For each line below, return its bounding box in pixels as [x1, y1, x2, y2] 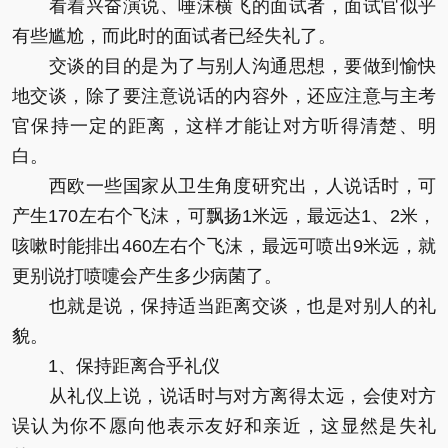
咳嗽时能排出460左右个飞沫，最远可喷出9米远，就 [12, 235, 436, 256]
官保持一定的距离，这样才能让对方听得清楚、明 [12, 115, 436, 136]
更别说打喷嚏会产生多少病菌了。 [12, 265, 282, 286]
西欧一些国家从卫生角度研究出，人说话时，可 [12, 175, 436, 196]
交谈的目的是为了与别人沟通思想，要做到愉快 [12, 55, 436, 76]
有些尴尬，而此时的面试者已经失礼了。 [12, 25, 336, 46]
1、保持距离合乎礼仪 [12, 355, 220, 376]
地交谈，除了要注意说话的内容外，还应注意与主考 [12, 85, 436, 106]
